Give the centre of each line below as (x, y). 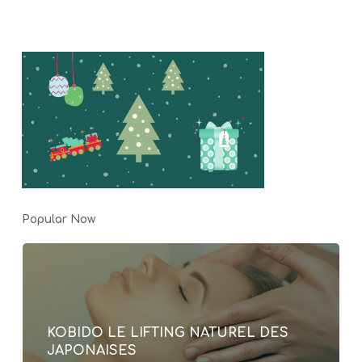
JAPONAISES (91, 351)
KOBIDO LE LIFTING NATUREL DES (167, 333)
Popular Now (58, 219)
